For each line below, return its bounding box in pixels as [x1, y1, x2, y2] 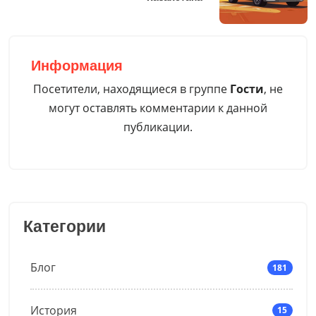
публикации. [123, 119, 193, 135]
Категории [23, 217, 106, 236]
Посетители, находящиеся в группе [33, 80, 230, 97]
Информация [30, 58, 123, 74]
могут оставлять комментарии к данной [49, 99, 267, 116]
